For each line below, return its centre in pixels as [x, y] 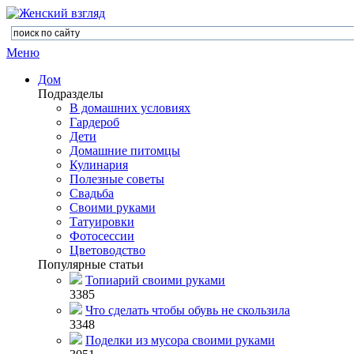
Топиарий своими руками [155, 280]
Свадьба [92, 193]
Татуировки [102, 222]
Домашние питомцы [125, 151]
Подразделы [71, 94]
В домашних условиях [130, 108]
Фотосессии [102, 236]
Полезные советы [117, 179]
